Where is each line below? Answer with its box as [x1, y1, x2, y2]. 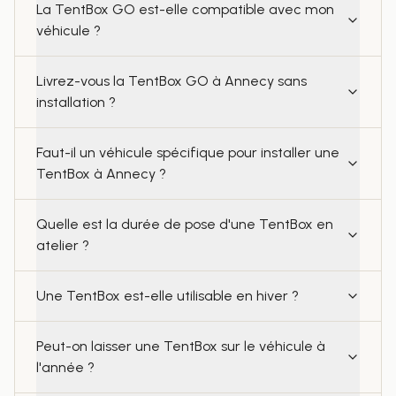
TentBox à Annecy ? [36, 165, 166, 182]
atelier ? [36, 237, 89, 254]
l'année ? [36, 359, 95, 376]
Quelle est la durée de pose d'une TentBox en [36, 216, 333, 232]
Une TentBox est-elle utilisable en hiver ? [36, 287, 299, 304]
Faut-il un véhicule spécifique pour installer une [36, 144, 339, 161]
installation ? [36, 94, 116, 110]
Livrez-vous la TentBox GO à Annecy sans [36, 72, 307, 89]
